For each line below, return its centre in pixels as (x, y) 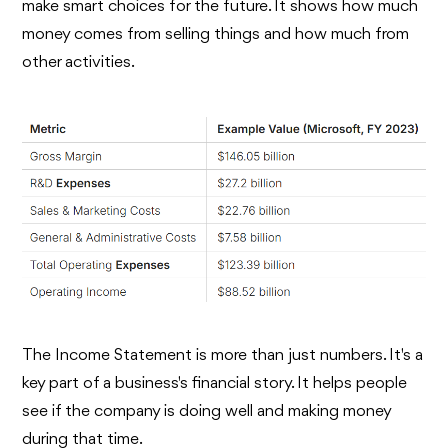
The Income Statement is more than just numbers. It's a (223, 355)
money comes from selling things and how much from (216, 34)
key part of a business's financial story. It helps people (215, 383)
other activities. (79, 62)
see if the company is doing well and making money (207, 411)
